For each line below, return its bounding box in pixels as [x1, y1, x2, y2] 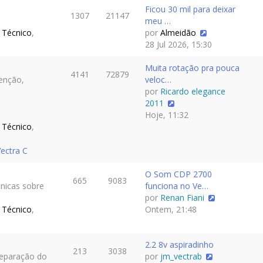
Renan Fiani [160, 192, 204, 203]
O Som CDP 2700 [145, 168, 212, 180]
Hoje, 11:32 [145, 109, 188, 120]
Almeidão [160, 27, 196, 38]
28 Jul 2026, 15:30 [145, 39, 212, 50]
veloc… [145, 74, 171, 85]
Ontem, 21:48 [145, 204, 197, 215]
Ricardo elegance [160, 86, 225, 97]
